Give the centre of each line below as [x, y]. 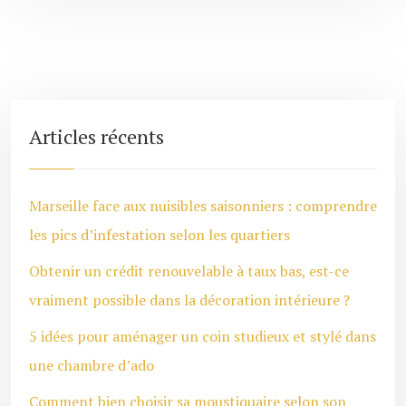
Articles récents [97, 136]
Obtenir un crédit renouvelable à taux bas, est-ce [189, 271]
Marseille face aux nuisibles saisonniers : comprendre [203, 206]
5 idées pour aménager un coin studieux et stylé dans [203, 336]
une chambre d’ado [92, 365]
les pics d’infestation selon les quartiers [159, 235]
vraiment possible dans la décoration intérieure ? [189, 300]
